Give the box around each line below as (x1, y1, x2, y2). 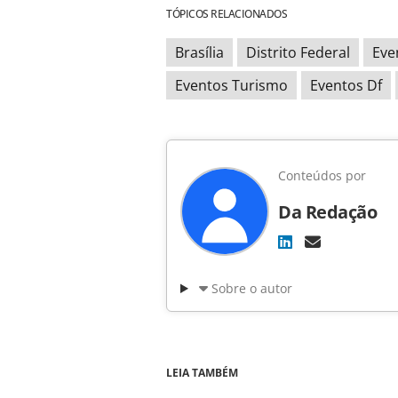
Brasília (175, 43, 224, 63)
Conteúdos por (278, 167, 366, 185)
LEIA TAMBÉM (166, 365, 238, 381)
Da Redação (278, 200, 377, 225)
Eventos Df (310, 76, 382, 96)
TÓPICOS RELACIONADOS (166, 6, 287, 22)
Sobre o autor (211, 280, 292, 298)
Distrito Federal (246, 43, 350, 63)
